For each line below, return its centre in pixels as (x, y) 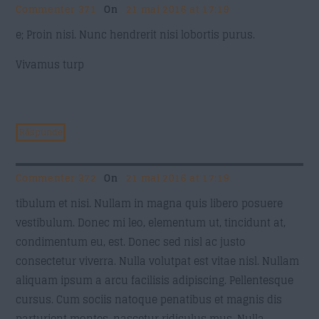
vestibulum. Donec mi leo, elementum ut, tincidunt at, (151, 223)
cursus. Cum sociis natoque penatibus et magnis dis (149, 300)
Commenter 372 (56, 179)
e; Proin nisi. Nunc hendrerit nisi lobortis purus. (136, 35)
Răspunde (41, 132)
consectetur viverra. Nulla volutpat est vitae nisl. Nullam (158, 262)
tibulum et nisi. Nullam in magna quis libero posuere (150, 204)
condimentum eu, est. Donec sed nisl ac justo (131, 242)
